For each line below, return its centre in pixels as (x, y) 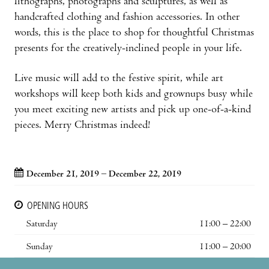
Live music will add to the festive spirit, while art (119, 79)
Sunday (40, 247)
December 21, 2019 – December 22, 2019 (104, 174)
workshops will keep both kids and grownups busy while (134, 94)
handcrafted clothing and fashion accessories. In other (127, 17)
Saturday (42, 224)
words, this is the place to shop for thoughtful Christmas (134, 33)
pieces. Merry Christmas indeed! (82, 125)
